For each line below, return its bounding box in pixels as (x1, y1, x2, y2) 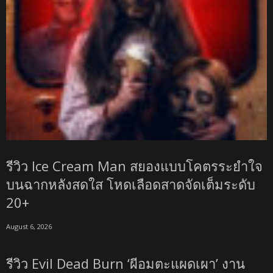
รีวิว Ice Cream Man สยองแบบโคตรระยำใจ (6, 156, 263, 175)
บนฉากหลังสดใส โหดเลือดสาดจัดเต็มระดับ (6, 174, 255, 193)
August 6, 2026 (6, 221, 52, 231)
